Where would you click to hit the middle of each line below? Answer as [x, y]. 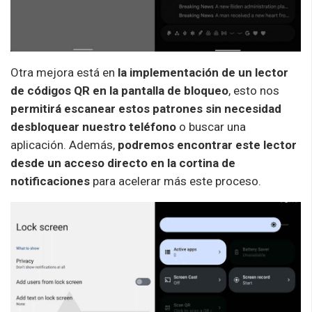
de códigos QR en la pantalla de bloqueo [119, 91]
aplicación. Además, [64, 145]
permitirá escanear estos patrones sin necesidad [146, 109]
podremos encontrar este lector [207, 145]
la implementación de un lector [203, 73]
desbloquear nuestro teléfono [93, 127]
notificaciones [50, 181]
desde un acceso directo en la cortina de [123, 163]
